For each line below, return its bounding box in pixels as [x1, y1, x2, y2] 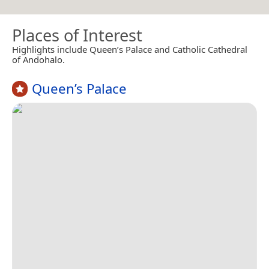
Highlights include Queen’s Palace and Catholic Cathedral [12, 43, 247, 55]
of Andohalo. [12, 53, 65, 65]
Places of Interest [12, 24, 142, 46]
